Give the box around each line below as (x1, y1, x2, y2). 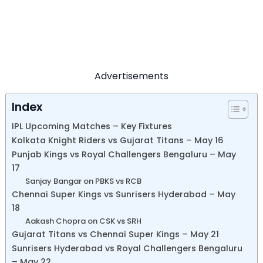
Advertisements (95, 69, 168, 83)
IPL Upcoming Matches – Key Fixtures (12, 120, 172, 132)
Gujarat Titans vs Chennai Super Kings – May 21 (12, 228, 219, 240)
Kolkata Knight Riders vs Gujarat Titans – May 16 (12, 134, 224, 146)
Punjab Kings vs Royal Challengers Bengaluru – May (12, 148, 236, 160)
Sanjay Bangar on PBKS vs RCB (25, 175, 141, 187)
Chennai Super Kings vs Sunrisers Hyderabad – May (12, 188, 235, 200)
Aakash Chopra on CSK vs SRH (25, 215, 141, 227)
